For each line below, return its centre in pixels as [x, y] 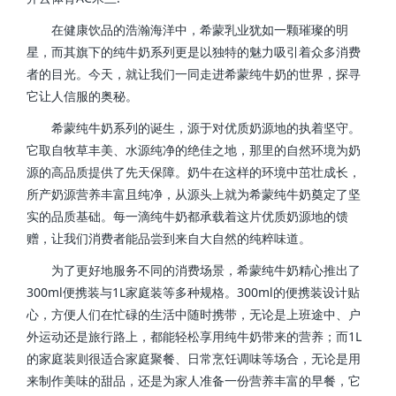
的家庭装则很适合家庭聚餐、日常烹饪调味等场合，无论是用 [194, 359]
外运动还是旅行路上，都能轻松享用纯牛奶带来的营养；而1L [194, 337]
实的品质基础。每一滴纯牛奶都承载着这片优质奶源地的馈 [187, 217]
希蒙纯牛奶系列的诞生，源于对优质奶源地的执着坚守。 [194, 128]
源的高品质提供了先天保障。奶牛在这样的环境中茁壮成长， [194, 172]
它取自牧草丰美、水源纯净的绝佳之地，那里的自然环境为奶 [194, 150]
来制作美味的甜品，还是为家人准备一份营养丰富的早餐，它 [194, 381]
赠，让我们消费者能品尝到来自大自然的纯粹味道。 [169, 239]
